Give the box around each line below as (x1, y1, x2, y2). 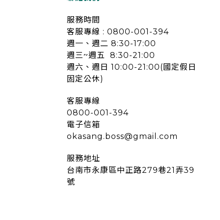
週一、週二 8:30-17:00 (67, 39, 156, 49)
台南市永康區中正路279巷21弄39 (67, 165, 194, 175)
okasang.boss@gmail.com (67, 132, 178, 141)
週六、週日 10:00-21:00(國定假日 (67, 62, 196, 72)
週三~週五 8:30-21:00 (67, 51, 155, 60)
